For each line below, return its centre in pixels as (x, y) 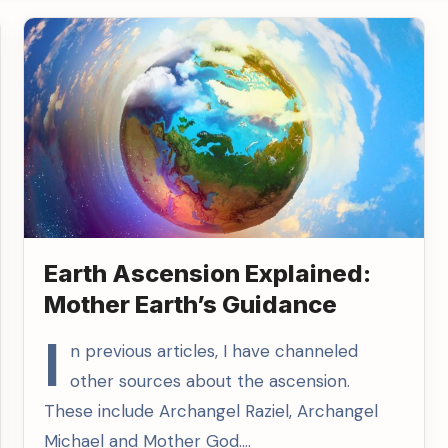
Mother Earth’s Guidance (191, 304)
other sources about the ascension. (210, 381)
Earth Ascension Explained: (208, 273)
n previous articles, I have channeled (214, 351)
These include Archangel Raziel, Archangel (211, 411)
